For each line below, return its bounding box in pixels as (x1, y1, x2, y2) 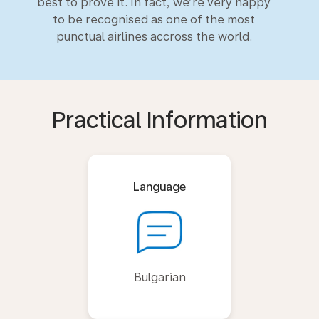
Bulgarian (133, 270, 186, 284)
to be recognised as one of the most (53, 12, 255, 26)
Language (133, 179, 186, 194)
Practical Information (51, 106, 268, 134)
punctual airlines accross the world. (56, 29, 252, 43)
